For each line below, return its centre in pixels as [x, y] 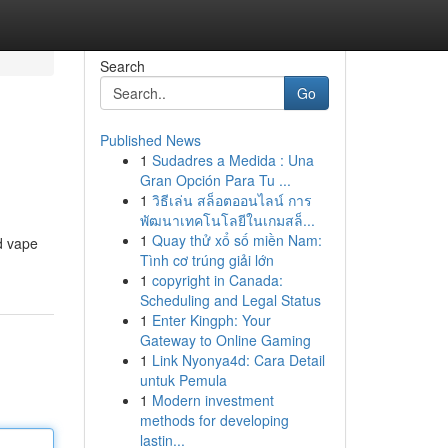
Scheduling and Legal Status [230, 300]
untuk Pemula [183, 380]
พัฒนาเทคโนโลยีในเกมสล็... [227, 220]
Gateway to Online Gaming [225, 340]
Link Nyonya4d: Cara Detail [238, 360]
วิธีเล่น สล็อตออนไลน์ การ [231, 200]
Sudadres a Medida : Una [232, 160]
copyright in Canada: [217, 280]
